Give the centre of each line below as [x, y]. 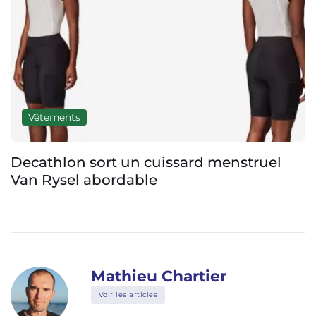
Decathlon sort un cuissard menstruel [146, 162]
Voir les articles [128, 295]
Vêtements [54, 117]
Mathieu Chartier [159, 275]
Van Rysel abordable [84, 180]
